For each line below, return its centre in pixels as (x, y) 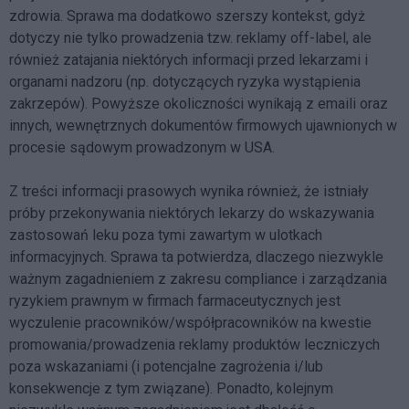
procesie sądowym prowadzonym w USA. (142, 147)
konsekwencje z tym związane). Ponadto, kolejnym (171, 388)
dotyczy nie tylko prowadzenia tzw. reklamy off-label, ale (190, 37)
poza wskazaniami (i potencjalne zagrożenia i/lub (166, 366)
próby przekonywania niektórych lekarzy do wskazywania (192, 213)
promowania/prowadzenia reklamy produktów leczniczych (194, 344)
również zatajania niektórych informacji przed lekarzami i (189, 59)
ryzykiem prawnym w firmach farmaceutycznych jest (175, 300)
